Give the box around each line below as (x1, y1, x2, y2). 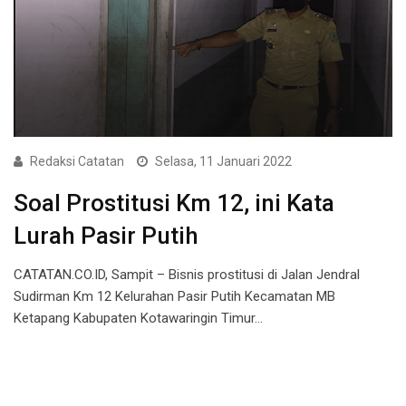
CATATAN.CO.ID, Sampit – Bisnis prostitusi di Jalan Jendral (14, 266, 360, 284)
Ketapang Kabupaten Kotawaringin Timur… (14, 310, 263, 327)
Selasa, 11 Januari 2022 (155, 154, 292, 169)
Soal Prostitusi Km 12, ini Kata (14, 189, 334, 217)
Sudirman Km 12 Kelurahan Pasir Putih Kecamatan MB (14, 288, 335, 305)
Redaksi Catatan (30, 154, 124, 169)
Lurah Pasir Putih (14, 222, 198, 250)
